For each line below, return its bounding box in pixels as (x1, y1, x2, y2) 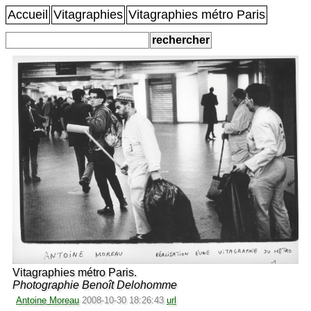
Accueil (8, 8, 48, 22)
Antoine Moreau (16, 294, 79, 305)
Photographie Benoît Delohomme (12, 278, 177, 291)
